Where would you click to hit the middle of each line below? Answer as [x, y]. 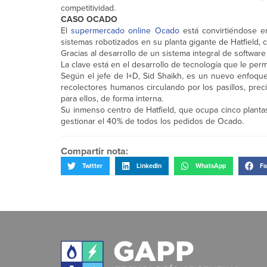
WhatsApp [211, 166]
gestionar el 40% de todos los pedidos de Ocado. [152, 122]
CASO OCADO [89, 20]
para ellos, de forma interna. [112, 99]
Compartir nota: [94, 151]
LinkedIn [149, 166]
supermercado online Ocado [125, 31]
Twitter [92, 166]
